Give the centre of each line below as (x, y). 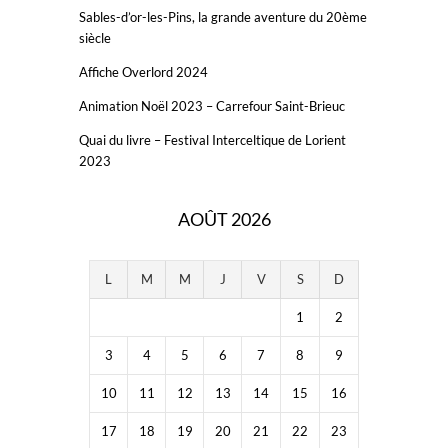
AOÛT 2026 (224, 219)
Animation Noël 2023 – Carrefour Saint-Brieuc (212, 106)
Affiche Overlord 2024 (143, 72)
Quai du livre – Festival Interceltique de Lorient (212, 140)
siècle (95, 38)
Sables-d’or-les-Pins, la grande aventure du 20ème (223, 17)
